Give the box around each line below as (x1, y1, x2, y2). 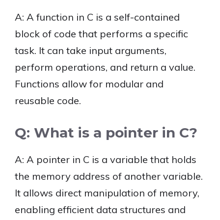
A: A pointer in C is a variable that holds (15, 153, 196, 165)
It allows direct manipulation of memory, (15, 187, 199, 199)
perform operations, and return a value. (15, 61, 195, 73)
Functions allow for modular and (15, 78, 164, 90)
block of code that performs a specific (15, 27, 188, 40)
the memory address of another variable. (15, 170, 203, 182)
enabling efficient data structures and (15, 203, 186, 216)
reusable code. (15, 94, 81, 107)
